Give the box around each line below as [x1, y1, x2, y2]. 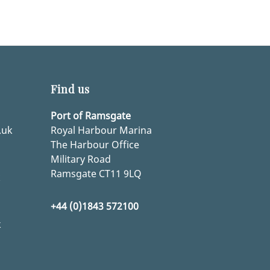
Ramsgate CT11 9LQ [50, 167, 142, 181]
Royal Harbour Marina [50, 124, 152, 137]
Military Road [50, 152, 111, 166]
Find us [50, 82, 90, 97]
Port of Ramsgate [50, 109, 131, 123]
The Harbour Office [50, 138, 139, 152]
